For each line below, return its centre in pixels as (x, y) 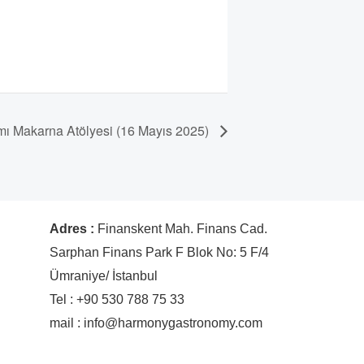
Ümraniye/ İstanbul (104, 275)
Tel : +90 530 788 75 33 (117, 299)
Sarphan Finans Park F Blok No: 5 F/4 (159, 252)
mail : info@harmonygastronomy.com (156, 323)
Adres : (74, 228)
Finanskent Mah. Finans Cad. (182, 228)
